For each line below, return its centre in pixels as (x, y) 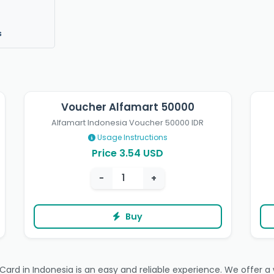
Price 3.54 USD (128, 154)
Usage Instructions (131, 138)
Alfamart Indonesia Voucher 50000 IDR (128, 123)
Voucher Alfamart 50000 (128, 107)
